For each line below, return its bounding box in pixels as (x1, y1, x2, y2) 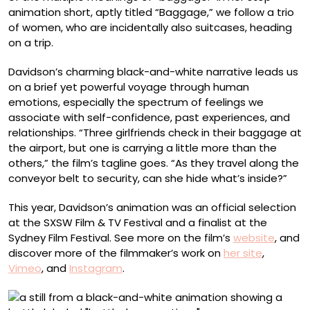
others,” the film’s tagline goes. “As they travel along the (8, 156, 299, 170)
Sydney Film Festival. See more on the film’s (8, 230, 233, 245)
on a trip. (8, 35, 53, 50)
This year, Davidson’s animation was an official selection (8, 200, 296, 215)
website (233, 230, 275, 245)
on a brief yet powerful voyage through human (8, 80, 249, 94)
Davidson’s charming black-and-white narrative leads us (8, 64, 298, 79)
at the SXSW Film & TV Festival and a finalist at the (8, 215, 267, 230)
